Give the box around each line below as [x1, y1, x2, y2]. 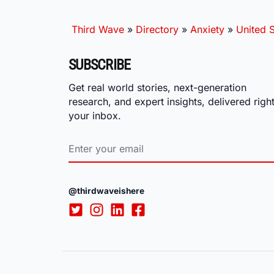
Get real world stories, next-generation [68, 81, 246, 94]
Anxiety [190, 23, 224, 35]
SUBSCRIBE [68, 56, 131, 73]
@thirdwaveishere [68, 185, 144, 196]
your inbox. [68, 109, 121, 122]
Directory [136, 23, 179, 35]
